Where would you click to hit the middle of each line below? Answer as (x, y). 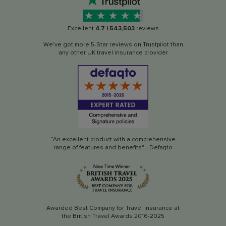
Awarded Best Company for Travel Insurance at (113, 208)
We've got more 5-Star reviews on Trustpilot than (113, 45)
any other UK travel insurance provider (113, 53)
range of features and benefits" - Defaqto (113, 148)
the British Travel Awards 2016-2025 (113, 216)
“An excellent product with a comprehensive (113, 140)
